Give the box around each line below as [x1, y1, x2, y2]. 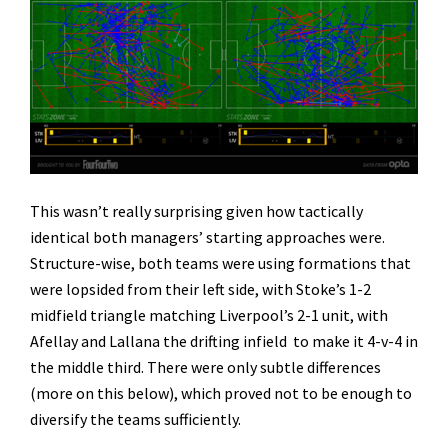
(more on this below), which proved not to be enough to [30, 382, 412, 403]
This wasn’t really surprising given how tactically [30, 200, 363, 221]
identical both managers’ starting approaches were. [30, 226, 385, 247]
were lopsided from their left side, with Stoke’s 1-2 [30, 278, 371, 299]
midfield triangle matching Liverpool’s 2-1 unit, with [30, 304, 388, 325]
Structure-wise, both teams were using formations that [30, 252, 411, 273]
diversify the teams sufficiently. [30, 408, 241, 429]
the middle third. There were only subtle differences [30, 356, 381, 377]
